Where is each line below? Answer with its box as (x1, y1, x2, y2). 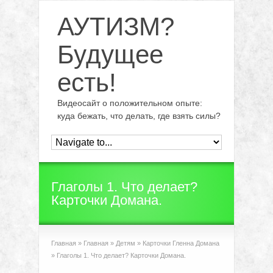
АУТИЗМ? (57, 12, 174, 41)
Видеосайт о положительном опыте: (57, 98, 202, 108)
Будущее (57, 40, 163, 69)
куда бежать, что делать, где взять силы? (57, 111, 221, 121)
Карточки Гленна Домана (143, 239, 219, 247)
